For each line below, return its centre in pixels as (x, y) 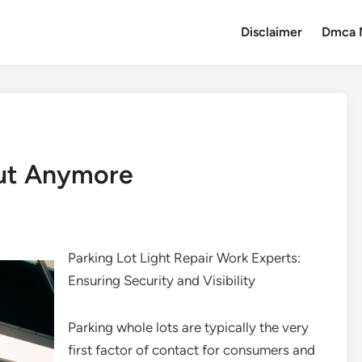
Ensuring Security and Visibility (162, 280)
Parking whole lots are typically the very (188, 327)
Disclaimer (272, 32)
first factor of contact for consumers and (192, 350)
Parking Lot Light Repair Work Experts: (184, 258)
